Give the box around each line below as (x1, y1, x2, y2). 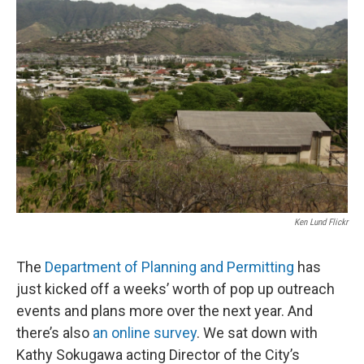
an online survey (93, 324, 197, 341)
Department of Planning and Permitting (41, 258, 297, 275)
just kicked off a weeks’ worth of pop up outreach (16, 280, 335, 297)
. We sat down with (197, 324, 318, 341)
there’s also (16, 324, 93, 341)
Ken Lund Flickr (294, 217, 348, 227)
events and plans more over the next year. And (16, 302, 313, 319)
